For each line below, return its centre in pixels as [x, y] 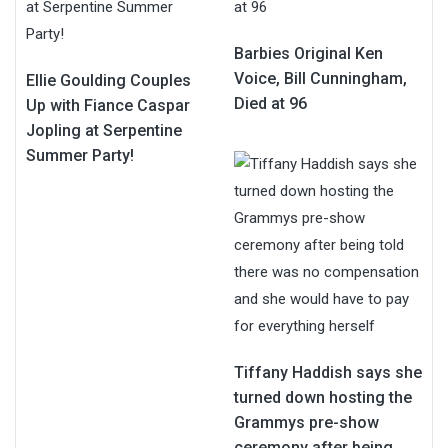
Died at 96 [270, 103]
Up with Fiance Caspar [108, 105]
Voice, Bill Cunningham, [320, 78]
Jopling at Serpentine [104, 130]
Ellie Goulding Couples [108, 80]
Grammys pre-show [306, 422]
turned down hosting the [323, 397]
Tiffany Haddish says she [328, 372]
